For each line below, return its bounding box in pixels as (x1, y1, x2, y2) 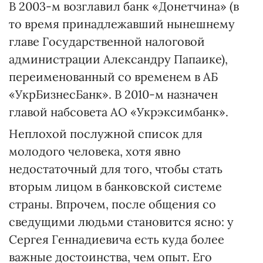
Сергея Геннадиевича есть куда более (9, 232, 224, 247)
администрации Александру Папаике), (9, 52, 228, 66)
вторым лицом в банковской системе (9, 179, 222, 194)
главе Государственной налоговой (9, 34, 205, 49)
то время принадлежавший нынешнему (9, 16, 235, 31)
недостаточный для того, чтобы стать (9, 161, 222, 176)
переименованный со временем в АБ (9, 69, 218, 84)
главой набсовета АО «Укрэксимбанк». (9, 104, 228, 119)
